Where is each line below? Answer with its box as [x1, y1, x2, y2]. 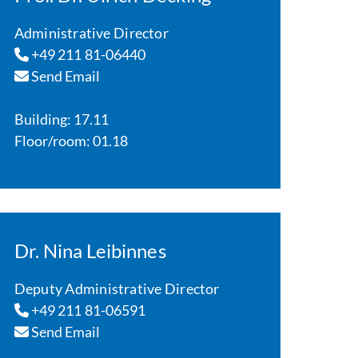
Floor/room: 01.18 [14, 132, 129, 149]
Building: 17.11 [14, 110, 109, 128]
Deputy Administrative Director [14, 280, 220, 297]
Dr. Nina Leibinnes [14, 239, 166, 262]
